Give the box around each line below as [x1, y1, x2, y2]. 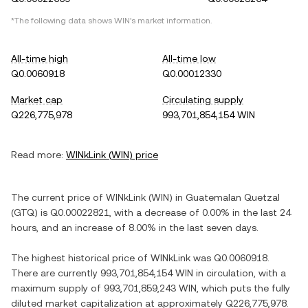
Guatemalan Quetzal [186, 192, 280, 203]
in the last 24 [230, 207, 291, 218]
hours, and [11, 222, 61, 233]
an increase [61, 222, 113, 233]
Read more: [11, 149, 63, 160]
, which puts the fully [197, 283, 290, 294]
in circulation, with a [193, 267, 286, 278]
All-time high [11, 53, 68, 64]
